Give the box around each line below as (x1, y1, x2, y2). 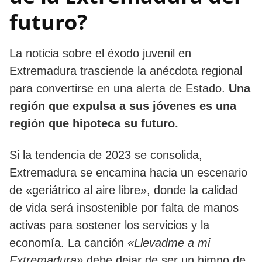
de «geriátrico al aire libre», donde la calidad (9, 183, 238, 196)
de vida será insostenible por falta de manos (9, 201, 239, 214)
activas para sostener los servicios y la (9, 218, 209, 232)
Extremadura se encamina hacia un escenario (9, 166, 247, 179)
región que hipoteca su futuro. (9, 116, 178, 130)
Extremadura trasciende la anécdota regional (9, 64, 242, 77)
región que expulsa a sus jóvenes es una (9, 99, 236, 112)
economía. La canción (9, 236, 127, 249)
